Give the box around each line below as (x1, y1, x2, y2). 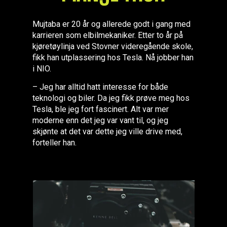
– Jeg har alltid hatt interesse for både (32, 82, 168, 92)
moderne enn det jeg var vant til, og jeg (32, 116, 168, 125)
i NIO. (32, 64, 51, 73)
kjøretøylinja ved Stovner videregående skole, (32, 42, 193, 51)
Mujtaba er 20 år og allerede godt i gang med (32, 19, 191, 29)
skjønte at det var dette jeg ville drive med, (32, 127, 182, 136)
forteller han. (32, 138, 77, 147)
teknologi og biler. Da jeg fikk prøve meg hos (32, 93, 190, 103)
